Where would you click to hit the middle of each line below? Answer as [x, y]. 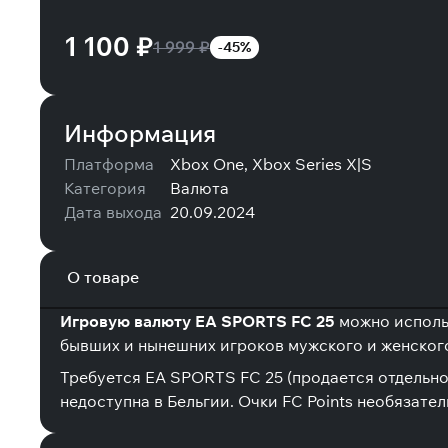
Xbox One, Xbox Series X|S [271, 164]
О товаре [103, 277]
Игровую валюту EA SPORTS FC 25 [197, 321]
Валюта [199, 188]
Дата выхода [113, 212]
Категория [105, 188]
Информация [140, 133]
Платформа [109, 164]
